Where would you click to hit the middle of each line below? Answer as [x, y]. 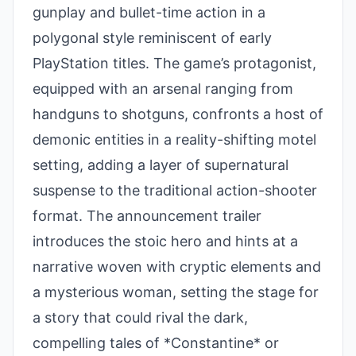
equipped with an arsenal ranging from [163, 89]
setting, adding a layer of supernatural [161, 165]
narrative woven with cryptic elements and [177, 267]
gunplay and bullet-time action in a [149, 13]
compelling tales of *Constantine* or [156, 343]
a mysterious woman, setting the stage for [176, 292]
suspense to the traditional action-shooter [175, 191]
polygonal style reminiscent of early [152, 38]
